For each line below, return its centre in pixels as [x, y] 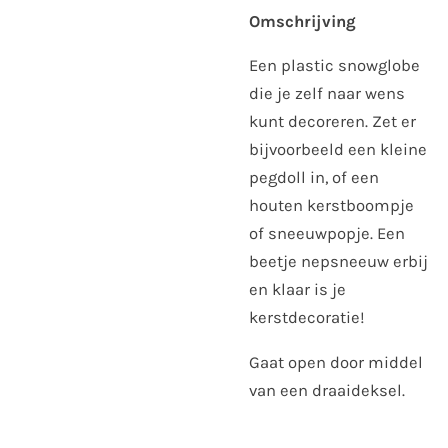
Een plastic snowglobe [334, 66]
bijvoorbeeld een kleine [338, 150]
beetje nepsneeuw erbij [338, 262]
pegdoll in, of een [314, 178]
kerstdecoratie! [307, 318]
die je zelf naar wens [327, 94]
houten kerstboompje [331, 206]
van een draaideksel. [327, 391]
